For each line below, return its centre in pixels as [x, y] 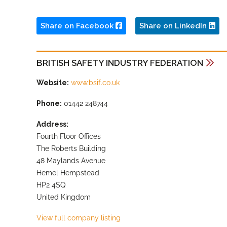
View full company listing [79, 218]
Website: [53, 83]
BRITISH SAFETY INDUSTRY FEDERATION [120, 63]
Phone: [49, 104]
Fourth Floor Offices [69, 137]
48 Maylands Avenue [71, 161]
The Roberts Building [71, 149]
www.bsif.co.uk [95, 83]
